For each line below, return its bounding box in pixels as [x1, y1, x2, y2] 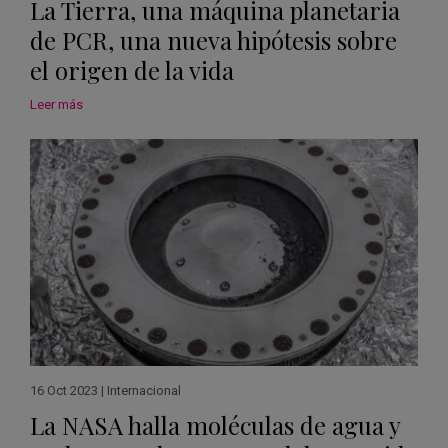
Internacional [107, 382, 181, 398]
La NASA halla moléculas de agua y [30, 408, 400, 441]
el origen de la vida [30, 54, 234, 87]
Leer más [30, 97, 83, 113]
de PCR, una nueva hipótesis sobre [30, 24, 397, 57]
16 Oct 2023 [30, 382, 98, 398]
